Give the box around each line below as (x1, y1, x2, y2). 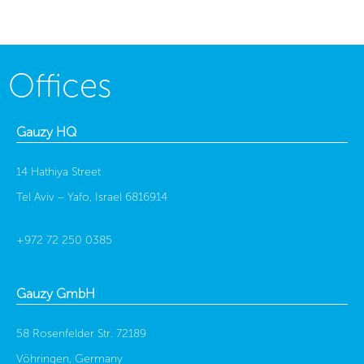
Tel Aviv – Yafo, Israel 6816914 (16, 190, 167, 204)
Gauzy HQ (16, 124, 76, 140)
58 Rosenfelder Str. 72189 (16, 326, 146, 340)
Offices (8, 66, 111, 105)
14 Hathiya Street (16, 165, 101, 179)
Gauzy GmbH (16, 285, 95, 301)
